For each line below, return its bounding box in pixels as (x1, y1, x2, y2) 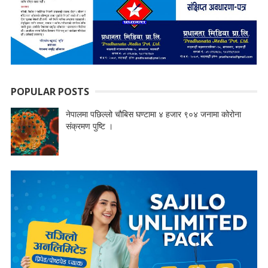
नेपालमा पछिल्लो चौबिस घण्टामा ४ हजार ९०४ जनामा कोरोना (65, 108, 241, 120)
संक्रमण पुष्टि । (65, 120, 113, 132)
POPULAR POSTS (10, 85, 89, 98)
